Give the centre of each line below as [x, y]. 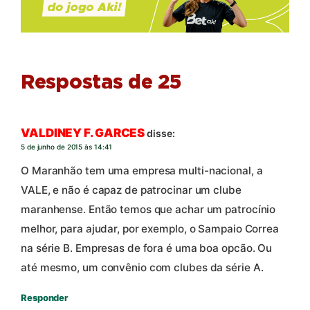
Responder [45, 297]
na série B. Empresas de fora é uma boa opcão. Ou [147, 248]
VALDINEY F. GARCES [83, 133]
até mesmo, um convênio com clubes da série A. [142, 267]
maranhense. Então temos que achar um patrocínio [148, 209]
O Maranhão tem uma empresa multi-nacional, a [142, 170]
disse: [161, 134]
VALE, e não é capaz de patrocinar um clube [131, 190]
